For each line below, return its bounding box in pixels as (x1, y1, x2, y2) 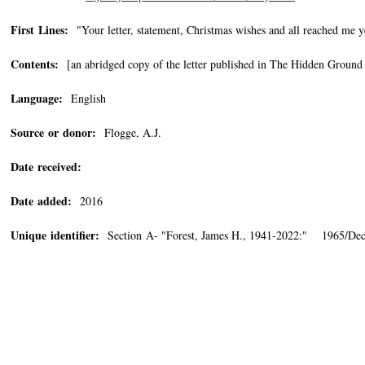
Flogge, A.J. (96, 125, 161, 140)
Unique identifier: (11, 226, 99, 244)
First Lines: (11, 21, 68, 38)
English (63, 90, 106, 106)
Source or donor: (11, 124, 96, 141)
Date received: (11, 158, 81, 175)
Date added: (11, 192, 72, 209)
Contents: (11, 55, 59, 73)
